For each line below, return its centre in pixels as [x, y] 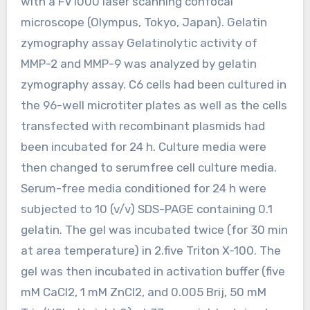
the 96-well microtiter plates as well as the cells [154, 105]
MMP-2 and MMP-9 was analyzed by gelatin [138, 63]
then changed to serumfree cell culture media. [148, 167]
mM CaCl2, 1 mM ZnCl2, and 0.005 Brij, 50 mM [143, 292]
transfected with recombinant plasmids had [143, 126]
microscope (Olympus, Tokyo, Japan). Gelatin [144, 22]
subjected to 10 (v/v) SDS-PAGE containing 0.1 [146, 209]
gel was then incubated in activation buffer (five [153, 271]
